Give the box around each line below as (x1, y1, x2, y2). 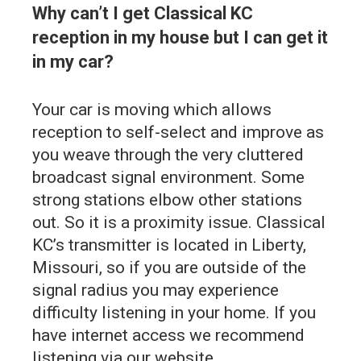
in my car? (32, 51, 114, 72)
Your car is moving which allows (32, 99, 272, 119)
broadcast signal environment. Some (32, 167, 305, 187)
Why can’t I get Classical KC (32, 2, 253, 23)
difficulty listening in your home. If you (32, 302, 316, 322)
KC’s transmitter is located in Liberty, (32, 234, 306, 255)
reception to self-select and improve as (32, 122, 324, 142)
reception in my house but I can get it (32, 27, 328, 48)
